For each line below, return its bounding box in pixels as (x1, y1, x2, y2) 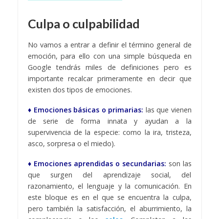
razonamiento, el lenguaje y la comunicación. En (27, 181, 192, 191)
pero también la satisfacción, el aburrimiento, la (27, 203, 192, 213)
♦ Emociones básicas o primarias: (27, 105, 143, 115)
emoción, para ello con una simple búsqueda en (27, 51, 192, 61)
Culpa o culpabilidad (27, 16, 140, 31)
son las (166, 158, 192, 168)
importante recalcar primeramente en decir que (27, 74, 192, 84)
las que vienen (143, 105, 192, 115)
